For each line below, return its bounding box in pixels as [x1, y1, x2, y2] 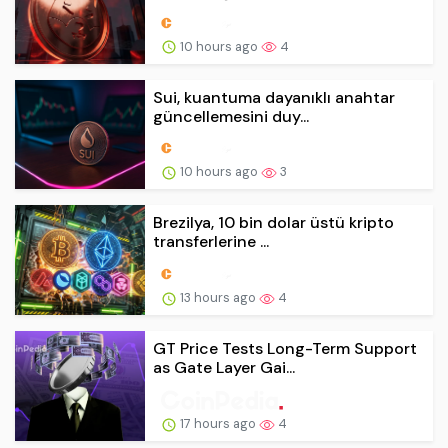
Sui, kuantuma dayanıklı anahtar [153, 86, 395, 108]
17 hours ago [177, 414, 259, 432]
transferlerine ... [153, 231, 269, 253]
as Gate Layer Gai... [153, 357, 295, 379]
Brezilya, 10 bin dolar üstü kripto [153, 212, 394, 234]
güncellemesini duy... [153, 105, 309, 127]
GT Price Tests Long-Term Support [153, 338, 417, 360]
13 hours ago [177, 289, 259, 307]
